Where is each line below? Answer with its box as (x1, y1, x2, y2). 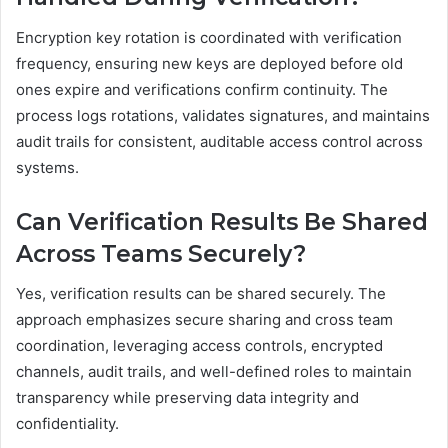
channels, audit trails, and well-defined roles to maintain (16, 362, 412, 382)
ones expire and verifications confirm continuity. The (16, 79, 388, 99)
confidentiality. (16, 414, 119, 434)
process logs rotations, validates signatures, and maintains (16, 105, 430, 125)
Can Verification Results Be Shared (16, 207, 428, 236)
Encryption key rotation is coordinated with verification (16, 27, 402, 47)
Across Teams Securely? (16, 239, 306, 268)
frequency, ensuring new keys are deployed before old (16, 53, 403, 73)
